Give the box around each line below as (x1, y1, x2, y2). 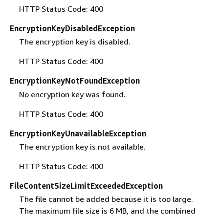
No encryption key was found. (19, 89, 126, 99)
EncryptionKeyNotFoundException (10, 76, 140, 86)
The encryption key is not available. (19, 141, 146, 152)
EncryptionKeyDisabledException (10, 23, 135, 34)
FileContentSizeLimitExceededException (10, 180, 163, 191)
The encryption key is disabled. (19, 37, 131, 47)
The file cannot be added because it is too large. (19, 194, 193, 204)
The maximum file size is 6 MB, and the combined (19, 205, 196, 216)
